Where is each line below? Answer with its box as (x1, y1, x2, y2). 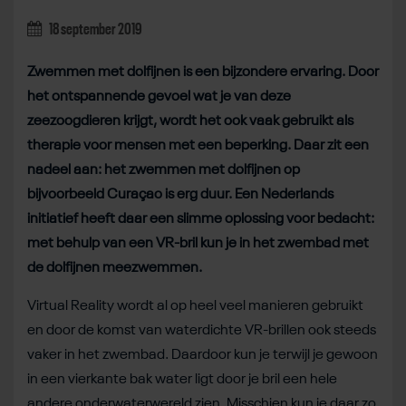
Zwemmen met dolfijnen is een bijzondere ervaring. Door (27, 64, 379, 80)
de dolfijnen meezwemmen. (27, 260, 205, 275)
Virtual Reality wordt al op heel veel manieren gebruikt (27, 298, 363, 314)
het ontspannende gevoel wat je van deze (27, 89, 291, 104)
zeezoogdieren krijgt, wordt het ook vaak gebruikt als (27, 113, 353, 129)
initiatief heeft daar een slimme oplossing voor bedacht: (27, 211, 374, 227)
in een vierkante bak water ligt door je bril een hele (27, 372, 337, 387)
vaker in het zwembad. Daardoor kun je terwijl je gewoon (27, 347, 378, 362)
